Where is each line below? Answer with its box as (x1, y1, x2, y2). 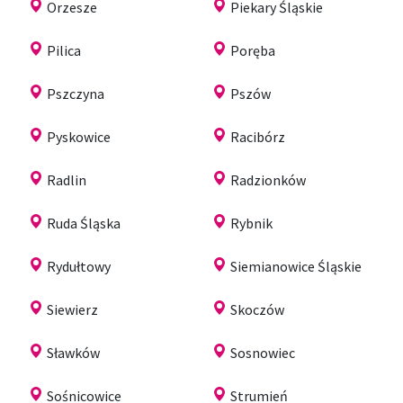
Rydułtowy (47, 256, 111, 275)
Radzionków (230, 170, 306, 189)
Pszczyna (47, 84, 104, 103)
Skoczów (230, 300, 284, 318)
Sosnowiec (230, 343, 295, 362)
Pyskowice (47, 127, 111, 146)
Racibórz (230, 127, 285, 146)
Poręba (230, 40, 275, 59)
